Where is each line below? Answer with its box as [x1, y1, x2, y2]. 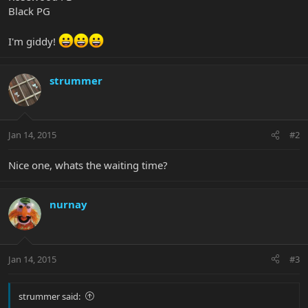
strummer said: [19, 289, 80, 302]
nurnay [49, 197, 87, 212]
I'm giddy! [8, 34, 58, 48]
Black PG [8, 3, 50, 18]
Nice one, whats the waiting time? [8, 158, 168, 173]
